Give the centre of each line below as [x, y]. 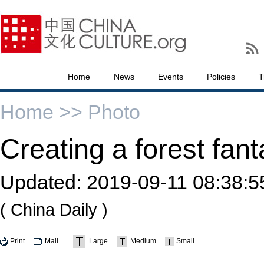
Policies [221, 77]
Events [171, 77]
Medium [143, 241]
